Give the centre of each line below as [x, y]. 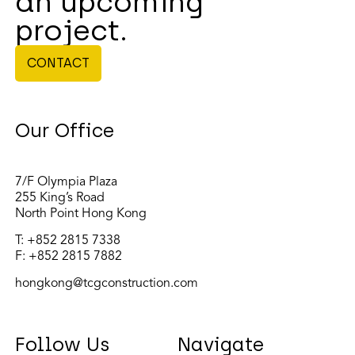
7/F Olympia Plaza [66, 182]
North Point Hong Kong [81, 214]
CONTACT [58, 63]
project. [71, 30]
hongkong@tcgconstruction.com [107, 284]
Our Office [65, 130]
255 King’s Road [61, 198]
